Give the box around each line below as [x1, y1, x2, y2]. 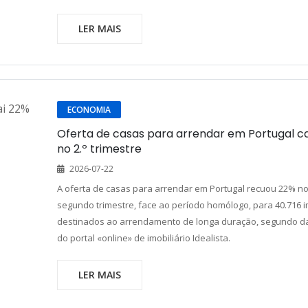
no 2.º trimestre [56, 141, 142, 157]
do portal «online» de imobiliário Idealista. [56, 232, 230, 244]
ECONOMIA [67, 104, 111, 115]
